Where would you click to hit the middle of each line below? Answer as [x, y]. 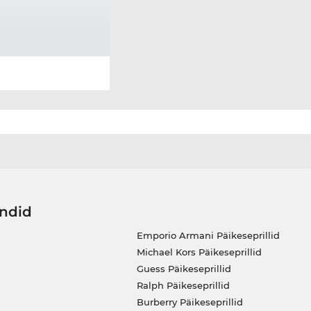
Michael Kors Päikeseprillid [199, 252]
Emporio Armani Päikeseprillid [208, 236]
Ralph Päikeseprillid [183, 286]
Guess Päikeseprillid [184, 269]
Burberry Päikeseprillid [190, 302]
